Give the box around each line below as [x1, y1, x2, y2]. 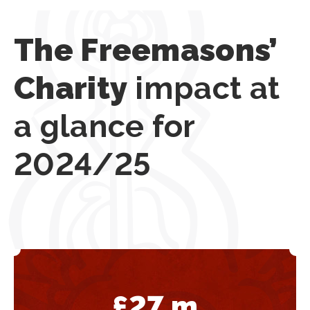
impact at [127, 70, 280, 107]
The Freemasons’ [14, 32, 277, 69]
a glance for [14, 108, 195, 145]
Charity [14, 70, 128, 107]
